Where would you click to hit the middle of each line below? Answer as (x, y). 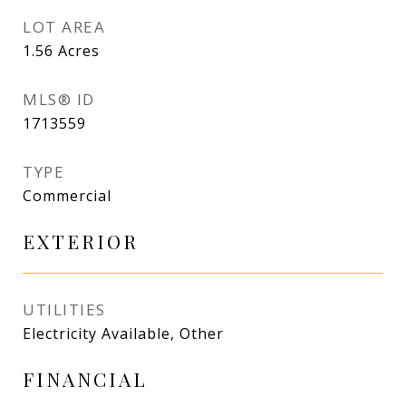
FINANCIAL (85, 379)
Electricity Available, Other (123, 333)
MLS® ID (59, 99)
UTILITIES (64, 309)
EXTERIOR (81, 241)
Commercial (67, 196)
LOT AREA (64, 27)
